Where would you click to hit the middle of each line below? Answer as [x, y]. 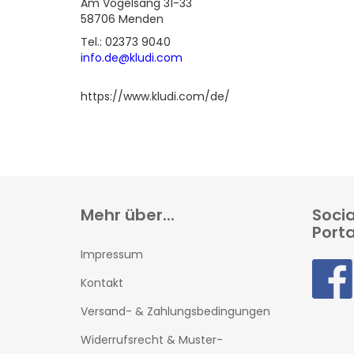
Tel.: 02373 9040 [126, 42]
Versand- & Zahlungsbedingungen [175, 311]
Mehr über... [128, 215]
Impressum [112, 254]
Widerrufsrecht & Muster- [152, 340]
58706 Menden [122, 19]
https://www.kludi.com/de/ [155, 96]
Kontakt [102, 283]
